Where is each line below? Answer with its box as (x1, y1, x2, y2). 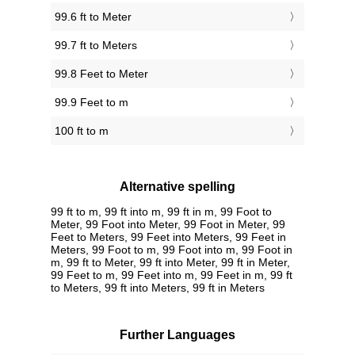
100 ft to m (55, 124, 109, 138)
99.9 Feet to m (55, 96, 128, 109)
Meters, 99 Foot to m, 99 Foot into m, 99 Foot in (51, 242, 292, 256)
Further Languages (120, 328, 235, 342)
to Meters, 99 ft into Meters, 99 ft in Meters (51, 281, 265, 294)
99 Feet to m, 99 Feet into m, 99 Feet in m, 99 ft (51, 268, 292, 281)
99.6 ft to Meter (55, 10, 132, 24)
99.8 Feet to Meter (55, 67, 148, 81)
